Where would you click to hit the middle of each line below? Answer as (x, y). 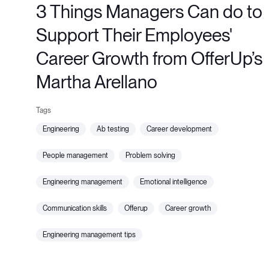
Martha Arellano (97, 82)
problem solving (153, 156)
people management (77, 156)
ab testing (115, 129)
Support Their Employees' (134, 35)
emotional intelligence (176, 182)
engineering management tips (91, 235)
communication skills (77, 209)
